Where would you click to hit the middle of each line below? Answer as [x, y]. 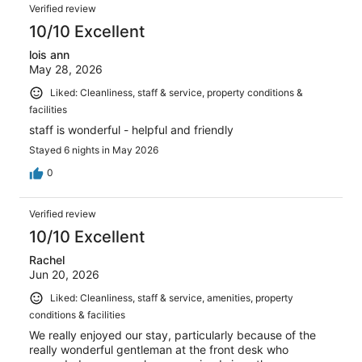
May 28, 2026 [66, 69]
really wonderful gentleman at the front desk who [159, 349]
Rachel [47, 259]
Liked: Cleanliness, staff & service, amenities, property [172, 297]
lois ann [49, 55]
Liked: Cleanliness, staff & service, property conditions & [177, 93]
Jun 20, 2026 [64, 274]
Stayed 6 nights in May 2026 [94, 149]
